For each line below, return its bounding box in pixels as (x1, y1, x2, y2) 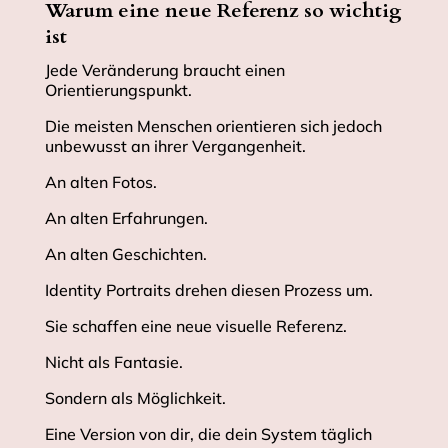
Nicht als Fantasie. (44, 352, 183, 373)
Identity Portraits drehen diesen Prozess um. (44, 280, 373, 301)
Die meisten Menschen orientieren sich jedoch (44, 116, 382, 137)
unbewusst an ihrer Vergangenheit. (44, 136, 306, 157)
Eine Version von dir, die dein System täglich (44, 424, 372, 445)
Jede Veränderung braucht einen (44, 60, 285, 81)
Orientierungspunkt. (44, 80, 192, 101)
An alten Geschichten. (44, 244, 207, 265)
